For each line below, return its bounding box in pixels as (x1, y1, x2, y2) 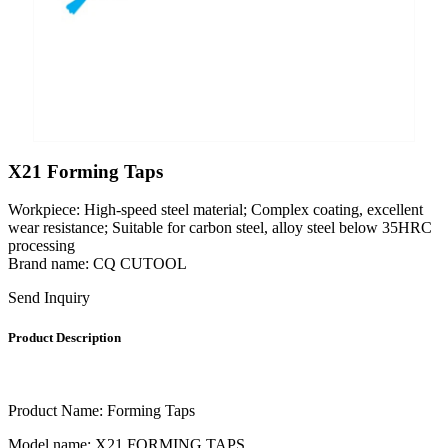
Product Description (8, 329, 121, 345)
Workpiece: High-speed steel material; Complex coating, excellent (8, 201, 423, 219)
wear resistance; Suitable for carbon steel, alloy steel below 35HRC (8, 219, 432, 237)
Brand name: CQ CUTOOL (8, 255, 187, 273)
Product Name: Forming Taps (8, 401, 195, 419)
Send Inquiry (8, 289, 90, 307)
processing (8, 237, 75, 255)
